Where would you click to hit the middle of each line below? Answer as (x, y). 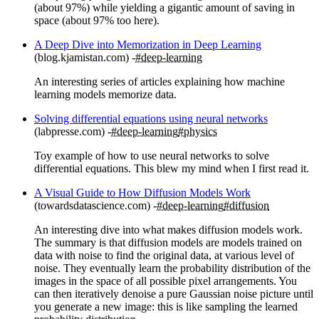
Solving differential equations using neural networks (151, 119)
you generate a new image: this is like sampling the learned (166, 307)
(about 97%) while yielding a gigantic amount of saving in (164, 8)
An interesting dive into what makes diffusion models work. (168, 230)
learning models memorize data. (105, 95)
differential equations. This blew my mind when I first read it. (172, 169)
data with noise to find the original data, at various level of (164, 256)
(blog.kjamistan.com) (82, 58)
